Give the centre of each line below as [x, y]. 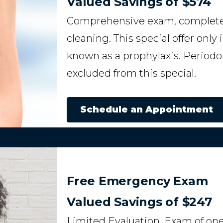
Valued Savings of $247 [139, 202]
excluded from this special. [131, 73]
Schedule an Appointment [147, 110]
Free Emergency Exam [137, 181]
